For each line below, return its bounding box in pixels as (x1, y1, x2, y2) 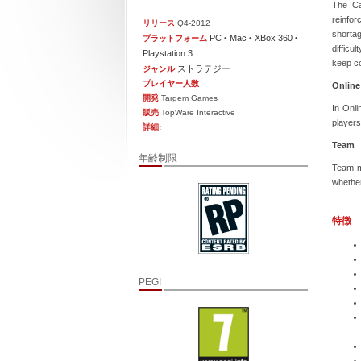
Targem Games (159, 93, 218, 102)
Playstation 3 (143, 48, 193, 58)
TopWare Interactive (159, 108, 236, 117)
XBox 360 (255, 33, 293, 43)
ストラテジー (177, 64, 231, 73)
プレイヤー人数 (143, 79, 200, 88)
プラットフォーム (143, 34, 208, 43)
